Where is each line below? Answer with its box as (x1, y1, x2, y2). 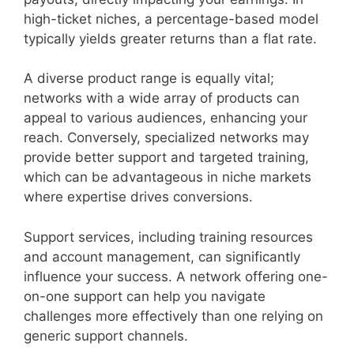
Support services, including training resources (24, 228, 313, 245)
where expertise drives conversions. (24, 189, 253, 205)
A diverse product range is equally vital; (24, 70, 274, 86)
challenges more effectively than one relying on (24, 307, 323, 324)
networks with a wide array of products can (24, 90, 299, 106)
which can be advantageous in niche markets (24, 169, 311, 185)
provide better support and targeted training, (24, 149, 309, 165)
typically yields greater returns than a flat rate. (24, 30, 317, 47)
